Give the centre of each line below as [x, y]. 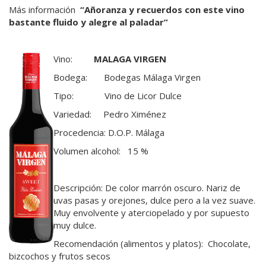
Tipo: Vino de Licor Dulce [118, 95]
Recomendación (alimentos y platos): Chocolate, [152, 243]
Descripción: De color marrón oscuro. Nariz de [147, 187]
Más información [45, 9]
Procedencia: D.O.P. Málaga [109, 132]
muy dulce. [75, 225]
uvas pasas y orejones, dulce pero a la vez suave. [154, 200]
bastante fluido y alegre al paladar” [88, 22]
